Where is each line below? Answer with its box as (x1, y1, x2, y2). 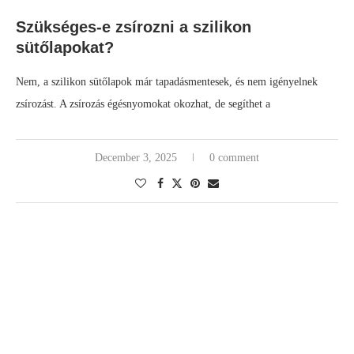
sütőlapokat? (16, 39, 114, 57)
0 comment (209, 152, 259, 164)
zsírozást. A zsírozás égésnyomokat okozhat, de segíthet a (16, 98, 270, 111)
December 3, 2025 (95, 152, 177, 164)
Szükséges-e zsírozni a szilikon (16, 18, 251, 36)
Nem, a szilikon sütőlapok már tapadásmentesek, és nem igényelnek (16, 76, 318, 88)
